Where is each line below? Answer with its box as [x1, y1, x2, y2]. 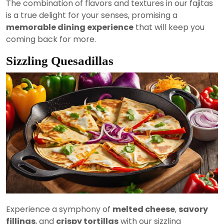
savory [178, 203, 208, 215]
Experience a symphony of [6, 203, 112, 215]
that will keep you [133, 21, 204, 33]
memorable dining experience [6, 21, 133, 33]
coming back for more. [6, 33, 96, 45]
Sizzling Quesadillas [6, 53, 113, 67]
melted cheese [112, 203, 175, 215]
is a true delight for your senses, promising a [6, 9, 177, 21]
